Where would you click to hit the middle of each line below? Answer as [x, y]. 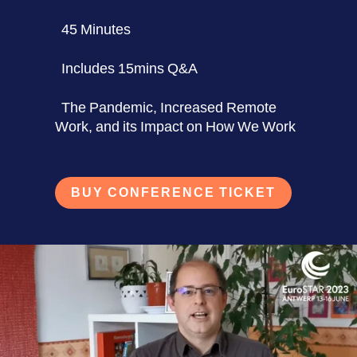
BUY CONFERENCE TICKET [174, 192]
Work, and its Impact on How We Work [176, 127]
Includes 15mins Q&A [130, 69]
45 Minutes [96, 29]
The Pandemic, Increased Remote [169, 108]
